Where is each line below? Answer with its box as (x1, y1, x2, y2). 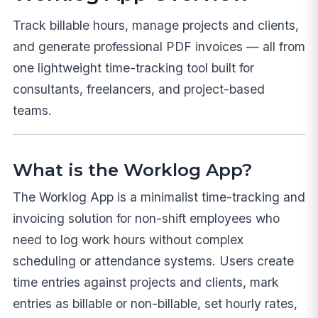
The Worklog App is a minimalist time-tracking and (12, 189, 305, 204)
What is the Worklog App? (12, 158, 253, 180)
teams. (12, 102, 52, 118)
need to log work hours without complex (12, 231, 243, 247)
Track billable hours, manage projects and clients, (12, 17, 299, 33)
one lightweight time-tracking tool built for (12, 60, 254, 75)
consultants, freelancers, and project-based (12, 81, 265, 97)
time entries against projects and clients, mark (12, 274, 279, 290)
